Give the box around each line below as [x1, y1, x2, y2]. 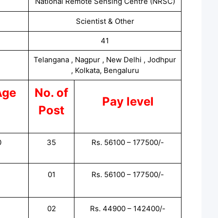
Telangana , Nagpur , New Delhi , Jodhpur [34, 54, 176, 64]
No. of [35, 85, 68, 100]
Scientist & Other [75, 16, 134, 26]
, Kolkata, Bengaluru [71, 65, 139, 75]
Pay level [102, 94, 154, 109]
